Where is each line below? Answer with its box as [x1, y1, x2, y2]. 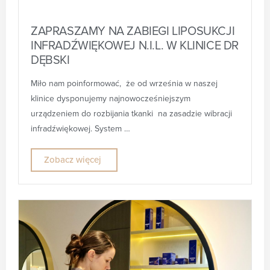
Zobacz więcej [44, 154, 101, 165]
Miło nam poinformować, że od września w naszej [31, 78, 218, 89]
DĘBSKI [31, 52, 77, 67]
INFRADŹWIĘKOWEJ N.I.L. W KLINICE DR [31, 38, 239, 53]
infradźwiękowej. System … [31, 123, 130, 134]
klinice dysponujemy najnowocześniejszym [31, 93, 190, 104]
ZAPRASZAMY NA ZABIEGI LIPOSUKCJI [31, 24, 235, 39]
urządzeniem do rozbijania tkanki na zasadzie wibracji [31, 108, 232, 119]
